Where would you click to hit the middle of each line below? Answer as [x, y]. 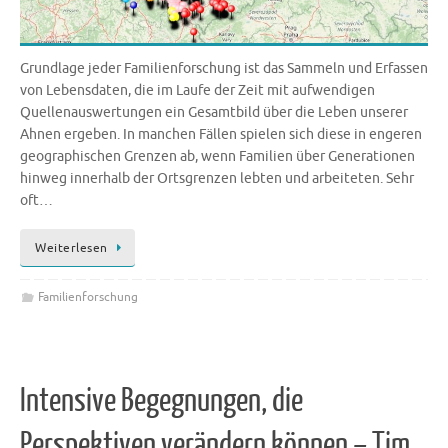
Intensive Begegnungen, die [161, 401]
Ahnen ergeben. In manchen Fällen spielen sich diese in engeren [221, 135]
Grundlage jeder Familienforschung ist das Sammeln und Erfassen [224, 69]
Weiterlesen [71, 247]
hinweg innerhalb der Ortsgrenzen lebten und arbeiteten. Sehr [217, 179]
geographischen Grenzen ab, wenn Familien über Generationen [217, 157]
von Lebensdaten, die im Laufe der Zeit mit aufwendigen [197, 91]
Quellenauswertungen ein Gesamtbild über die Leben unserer [214, 113]
